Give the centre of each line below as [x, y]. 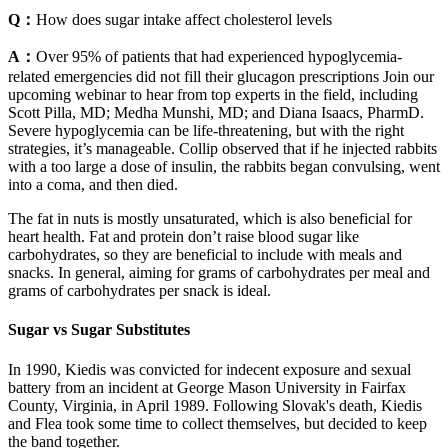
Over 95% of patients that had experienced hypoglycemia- [219, 56]
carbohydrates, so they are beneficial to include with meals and [205, 254]
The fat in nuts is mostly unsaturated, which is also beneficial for [210, 218]
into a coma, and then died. [93, 184]
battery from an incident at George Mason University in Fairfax [207, 387]
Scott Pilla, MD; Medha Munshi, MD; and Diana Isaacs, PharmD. [216, 112]
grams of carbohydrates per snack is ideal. [139, 290]
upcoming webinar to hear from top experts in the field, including [213, 94]
